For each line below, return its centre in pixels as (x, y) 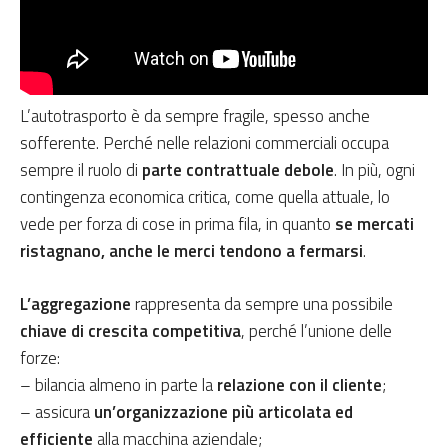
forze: (40, 358)
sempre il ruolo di (81, 170)
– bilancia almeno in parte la (118, 385)
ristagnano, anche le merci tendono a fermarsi (191, 251)
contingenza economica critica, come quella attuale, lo (205, 197)
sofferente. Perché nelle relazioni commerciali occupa (204, 143)
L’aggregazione (75, 304)
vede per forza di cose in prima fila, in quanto (177, 224)
